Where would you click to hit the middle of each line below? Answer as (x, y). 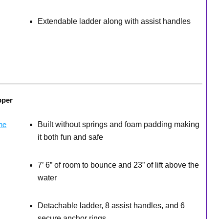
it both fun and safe (70, 137)
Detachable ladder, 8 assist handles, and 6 (111, 206)
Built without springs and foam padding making (118, 124)
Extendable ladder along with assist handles (114, 21)
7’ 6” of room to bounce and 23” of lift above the (118, 165)
